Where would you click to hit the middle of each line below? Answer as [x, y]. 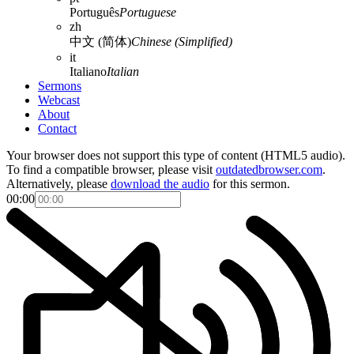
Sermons [60, 86]
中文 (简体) [100, 41]
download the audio [160, 184]
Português [94, 12]
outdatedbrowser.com [269, 169]
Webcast [59, 100]
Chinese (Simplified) [182, 41]
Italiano [88, 72]
